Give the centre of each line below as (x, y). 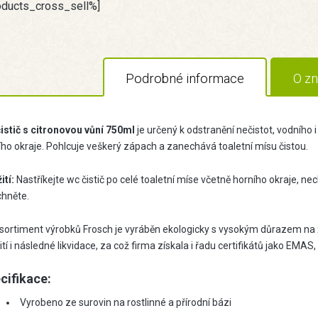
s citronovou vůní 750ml (79, 130)
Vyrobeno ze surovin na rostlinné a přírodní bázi (125, 303)
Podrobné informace (185, 79)
